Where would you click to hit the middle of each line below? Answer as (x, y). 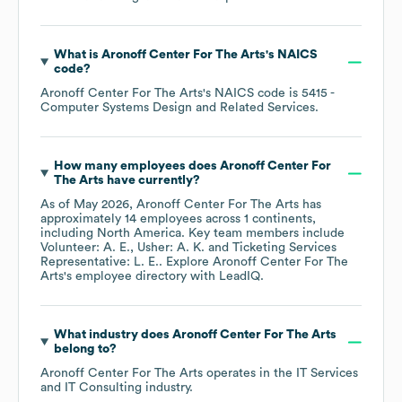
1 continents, (280, 219)
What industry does (113, 335)
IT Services (327, 374)
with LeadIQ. (225, 277)
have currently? (152, 181)
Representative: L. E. (100, 262)
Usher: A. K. (171, 248)
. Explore (186, 262)
